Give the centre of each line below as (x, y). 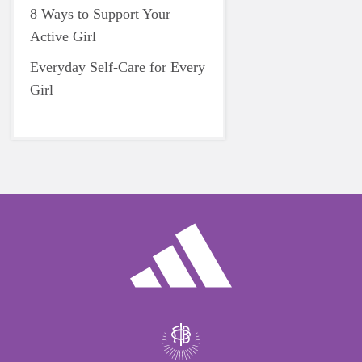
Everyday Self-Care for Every (118, 67)
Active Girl (63, 36)
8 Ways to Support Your (100, 14)
